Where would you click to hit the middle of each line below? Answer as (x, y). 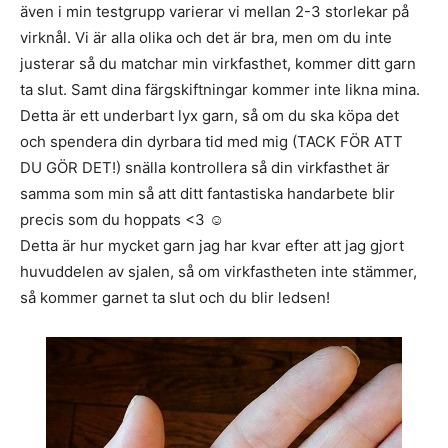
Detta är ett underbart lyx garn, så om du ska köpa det (209, 116)
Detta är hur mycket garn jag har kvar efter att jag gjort (212, 246)
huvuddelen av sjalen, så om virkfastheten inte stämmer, (218, 272)
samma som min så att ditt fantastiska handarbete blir (207, 194)
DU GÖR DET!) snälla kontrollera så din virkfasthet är (205, 168)
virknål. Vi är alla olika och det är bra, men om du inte (206, 38)
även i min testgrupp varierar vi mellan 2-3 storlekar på (214, 12)
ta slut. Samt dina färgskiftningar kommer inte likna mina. (220, 90)
